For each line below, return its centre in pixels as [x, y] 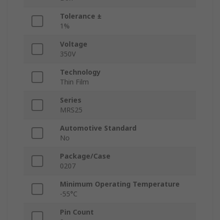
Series [71, 100]
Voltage [74, 44]
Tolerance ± [81, 16]
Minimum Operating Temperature [120, 184]
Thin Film [74, 82]
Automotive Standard [98, 128]
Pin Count [77, 212]
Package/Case [85, 156]
